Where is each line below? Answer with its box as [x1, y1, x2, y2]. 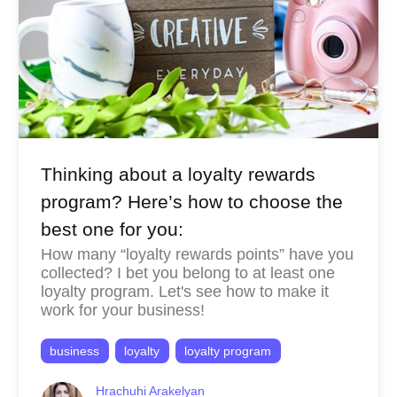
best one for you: [40, 218, 183, 239]
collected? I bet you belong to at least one [40, 264, 335, 283]
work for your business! [40, 301, 205, 320]
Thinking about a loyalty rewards [40, 163, 315, 184]
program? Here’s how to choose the [40, 191, 343, 212]
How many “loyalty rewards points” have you [40, 245, 354, 264]
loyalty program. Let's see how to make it [40, 283, 329, 301]
